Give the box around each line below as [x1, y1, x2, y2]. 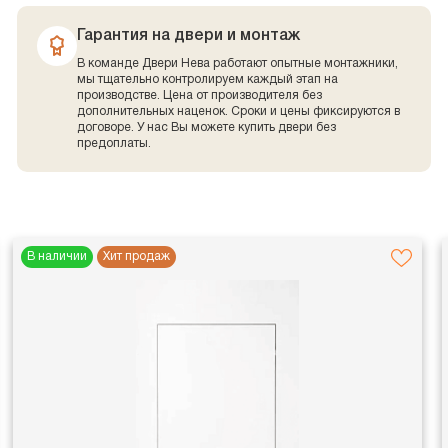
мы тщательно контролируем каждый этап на [77, 74, 339, 86]
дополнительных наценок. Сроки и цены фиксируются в [77, 106, 401, 118]
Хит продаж [103, 251, 170, 263]
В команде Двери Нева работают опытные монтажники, [77, 58, 399, 70]
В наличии [27, 251, 87, 263]
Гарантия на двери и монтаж [77, 29, 301, 44]
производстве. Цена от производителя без [77, 90, 323, 102]
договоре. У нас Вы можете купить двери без [77, 122, 337, 134]
